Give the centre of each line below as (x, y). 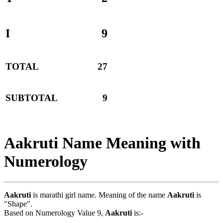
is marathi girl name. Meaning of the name (99, 195)
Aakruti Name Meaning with (102, 143)
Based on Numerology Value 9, (55, 213)
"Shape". (18, 204)
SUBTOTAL (32, 98)
